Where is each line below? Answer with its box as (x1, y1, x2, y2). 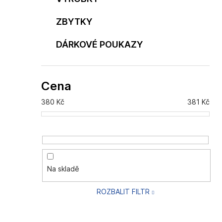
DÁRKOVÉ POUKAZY (56, 39, 143, 50)
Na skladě (47, 165, 79, 173)
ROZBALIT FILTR (96, 187, 150, 196)
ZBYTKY (56, 16, 92, 27)
